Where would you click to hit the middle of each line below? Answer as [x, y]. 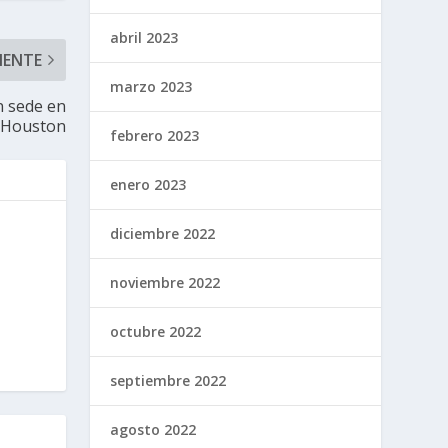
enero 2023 [148, 184]
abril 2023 [144, 37]
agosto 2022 [153, 429]
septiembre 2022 [168, 380]
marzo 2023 [151, 86]
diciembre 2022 [163, 233]
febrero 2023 [155, 135]
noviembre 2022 [165, 282]
